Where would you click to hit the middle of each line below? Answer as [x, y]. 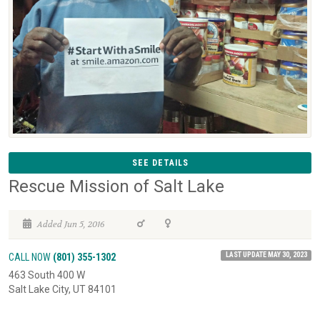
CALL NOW [31, 257]
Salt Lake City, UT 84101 [62, 290]
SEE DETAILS [160, 163]
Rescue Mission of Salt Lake [116, 187]
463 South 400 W [47, 275]
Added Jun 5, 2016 [70, 225]
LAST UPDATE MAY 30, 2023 [266, 255]
